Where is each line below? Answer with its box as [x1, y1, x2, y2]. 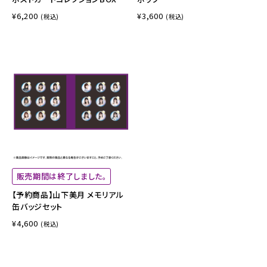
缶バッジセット [12, 200, 63, 212]
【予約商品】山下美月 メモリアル [12, 188, 124, 200]
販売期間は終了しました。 [16, 170, 107, 182]
